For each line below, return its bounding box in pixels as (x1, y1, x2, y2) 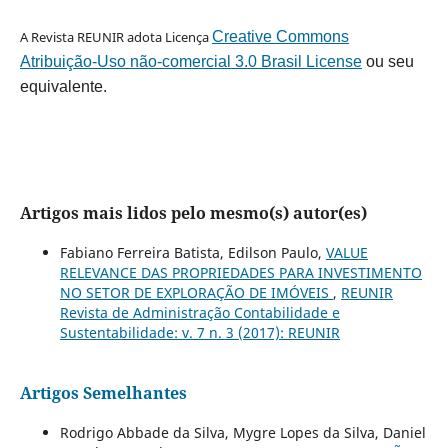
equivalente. (19, 77, 107, 95)
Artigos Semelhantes (19, 381, 187, 404)
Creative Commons (211, 27, 349, 45)
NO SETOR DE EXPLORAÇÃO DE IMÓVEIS (59, 282, 333, 302)
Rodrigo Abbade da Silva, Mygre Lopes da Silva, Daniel (59, 422, 426, 442)
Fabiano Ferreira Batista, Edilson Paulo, (59, 242, 326, 262)
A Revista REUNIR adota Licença (19, 27, 212, 46)
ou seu (361, 52, 414, 70)
